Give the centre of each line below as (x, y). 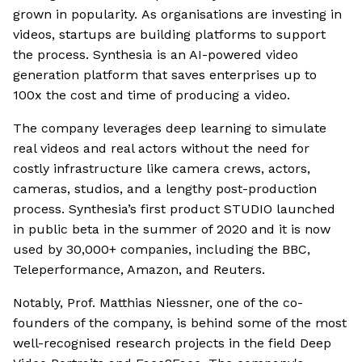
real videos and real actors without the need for (161, 149)
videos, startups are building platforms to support (169, 35)
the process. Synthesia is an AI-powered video (156, 55)
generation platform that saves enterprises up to (165, 75)
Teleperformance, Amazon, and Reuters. (139, 270)
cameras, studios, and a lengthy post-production (165, 189)
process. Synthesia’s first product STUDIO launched (174, 209)
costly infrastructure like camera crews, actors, (162, 169)
